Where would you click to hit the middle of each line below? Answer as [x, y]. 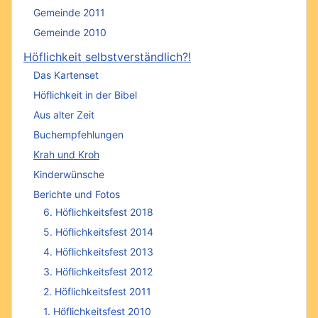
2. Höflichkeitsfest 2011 [97, 291]
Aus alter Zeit [64, 115]
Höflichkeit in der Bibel [85, 95]
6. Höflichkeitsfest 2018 [98, 212]
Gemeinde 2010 [70, 33]
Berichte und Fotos [77, 194]
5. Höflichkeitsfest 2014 [98, 231]
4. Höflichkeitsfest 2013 [98, 251]
